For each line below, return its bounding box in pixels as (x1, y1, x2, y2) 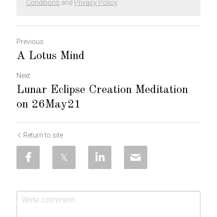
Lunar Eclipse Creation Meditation (16, 84, 188, 96)
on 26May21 (16, 99, 81, 110)
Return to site (23, 131, 63, 139)
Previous (16, 38, 44, 46)
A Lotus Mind (16, 50, 85, 62)
